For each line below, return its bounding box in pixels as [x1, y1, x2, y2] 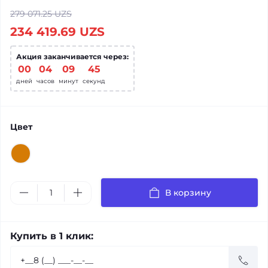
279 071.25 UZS [10, 8, 72, 19]
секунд [83, 77, 105, 85]
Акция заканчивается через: [16, 52, 129, 61]
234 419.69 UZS [10, 25, 105, 39]
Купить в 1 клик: [10, 230, 93, 242]
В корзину [165, 187, 211, 198]
